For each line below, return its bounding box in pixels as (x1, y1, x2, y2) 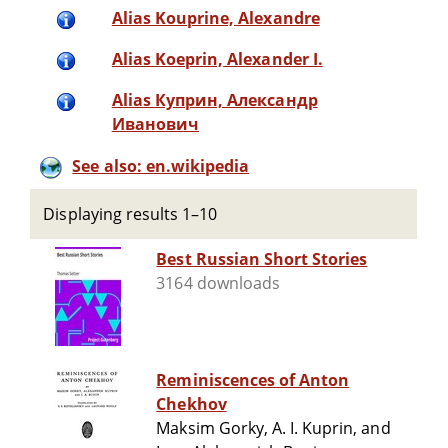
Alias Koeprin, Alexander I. (111, 48, 323, 71)
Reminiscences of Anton (156, 369, 350, 392)
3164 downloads (156, 272, 280, 295)
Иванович (111, 113, 200, 136)
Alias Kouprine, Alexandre (111, 7, 320, 30)
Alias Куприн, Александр (111, 89, 318, 112)
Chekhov (156, 393, 227, 416)
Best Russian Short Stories (156, 248, 368, 271)
